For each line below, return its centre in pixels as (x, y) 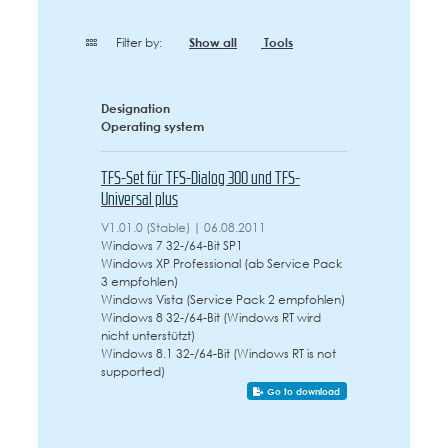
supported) (133, 371)
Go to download (304, 390)
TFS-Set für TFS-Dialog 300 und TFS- (200, 178)
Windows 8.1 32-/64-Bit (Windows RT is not (218, 353)
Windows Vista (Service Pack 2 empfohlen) (223, 299)
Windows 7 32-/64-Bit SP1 (172, 245)
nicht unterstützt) (148, 335)
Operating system (152, 126)
